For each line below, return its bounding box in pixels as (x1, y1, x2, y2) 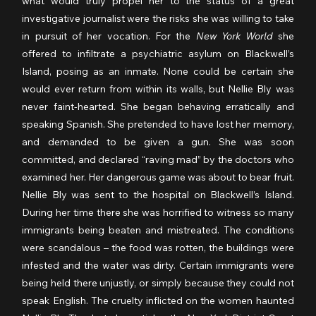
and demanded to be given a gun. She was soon (22, 135, 294, 149)
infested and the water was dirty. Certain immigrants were (22, 259, 294, 272)
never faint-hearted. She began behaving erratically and (22, 100, 294, 114)
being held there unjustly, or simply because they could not (22, 276, 294, 290)
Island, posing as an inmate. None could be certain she (22, 65, 294, 78)
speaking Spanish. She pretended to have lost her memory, (22, 118, 294, 131)
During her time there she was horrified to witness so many (22, 206, 294, 219)
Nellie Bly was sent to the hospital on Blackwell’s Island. (22, 188, 294, 202)
